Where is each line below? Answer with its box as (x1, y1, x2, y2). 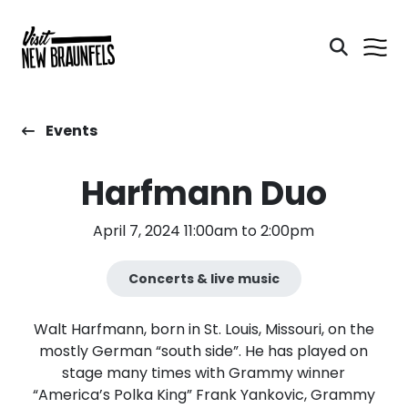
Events (46, 120, 97, 141)
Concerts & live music (127, 269, 280, 288)
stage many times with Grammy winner (62, 362, 346, 383)
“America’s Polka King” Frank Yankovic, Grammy (32, 384, 375, 405)
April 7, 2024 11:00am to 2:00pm (93, 220, 315, 241)
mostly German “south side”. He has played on (39, 341, 369, 362)
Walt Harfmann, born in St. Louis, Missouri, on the (33, 319, 374, 340)
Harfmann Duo (80, 170, 327, 217)
